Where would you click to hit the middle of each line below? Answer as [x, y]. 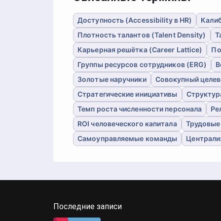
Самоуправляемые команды [128, 138]
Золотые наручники [112, 79]
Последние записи [88, 206]
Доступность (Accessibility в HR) [135, 20]
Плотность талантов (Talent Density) [142, 35]
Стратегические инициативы [128, 94]
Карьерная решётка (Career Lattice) [140, 50]
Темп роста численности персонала [140, 109]
